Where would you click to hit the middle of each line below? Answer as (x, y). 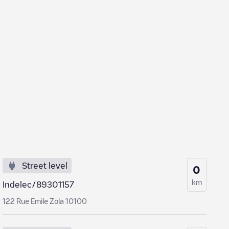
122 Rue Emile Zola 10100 (45, 201)
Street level (45, 166)
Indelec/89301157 (39, 185)
